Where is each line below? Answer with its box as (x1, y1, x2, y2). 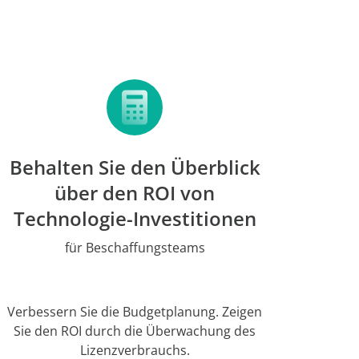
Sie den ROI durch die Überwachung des (14, 322, 256, 340)
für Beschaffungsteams (64, 239, 205, 256)
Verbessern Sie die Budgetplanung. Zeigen (7, 303, 262, 321)
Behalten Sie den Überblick (9, 154, 260, 180)
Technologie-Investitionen (13, 205, 256, 232)
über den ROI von (54, 179, 215, 206)
